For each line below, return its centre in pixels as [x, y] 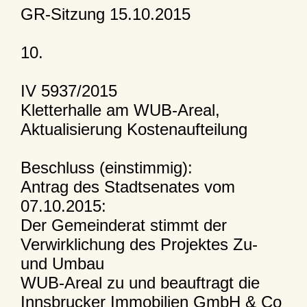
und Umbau [62, 263]
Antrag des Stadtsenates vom [127, 186]
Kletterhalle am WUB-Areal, [120, 110]
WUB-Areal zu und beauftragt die [140, 282]
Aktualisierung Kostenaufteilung [134, 129]
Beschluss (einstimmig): [106, 167]
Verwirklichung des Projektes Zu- [139, 244]
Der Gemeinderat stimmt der [123, 225]
